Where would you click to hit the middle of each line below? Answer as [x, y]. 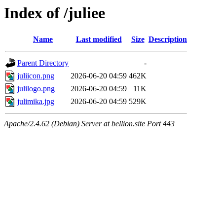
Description [168, 39]
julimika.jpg [36, 102]
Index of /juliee [55, 13]
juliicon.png [36, 76]
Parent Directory [43, 63]
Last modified [99, 39]
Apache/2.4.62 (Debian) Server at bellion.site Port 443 [89, 124]
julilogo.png [36, 89]
